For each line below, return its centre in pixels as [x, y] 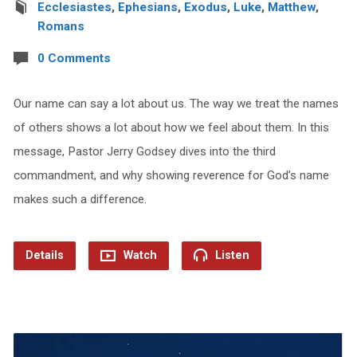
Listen [230, 255]
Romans [61, 26]
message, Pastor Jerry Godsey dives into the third [144, 151]
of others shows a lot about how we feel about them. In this [171, 127]
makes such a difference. [80, 199]
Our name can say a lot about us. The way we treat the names [176, 103]
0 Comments [74, 58]
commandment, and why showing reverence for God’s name [171, 175]
